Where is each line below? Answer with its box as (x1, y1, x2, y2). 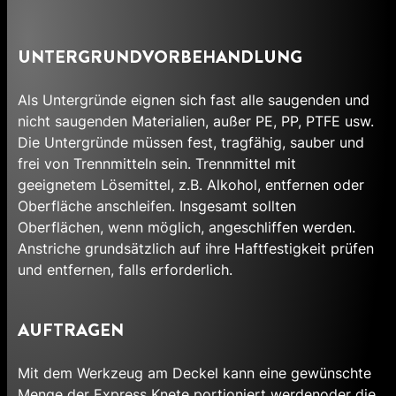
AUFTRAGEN (18, 317, 124, 344)
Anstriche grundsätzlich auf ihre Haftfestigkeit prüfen (18, 240, 374, 258)
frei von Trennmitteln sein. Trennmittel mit (18, 155, 296, 173)
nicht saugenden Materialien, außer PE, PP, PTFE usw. (18, 112, 374, 131)
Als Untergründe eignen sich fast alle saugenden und (18, 91, 369, 110)
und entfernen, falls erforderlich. (18, 261, 232, 279)
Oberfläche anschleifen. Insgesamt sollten (18, 197, 296, 216)
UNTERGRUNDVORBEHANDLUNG (18, 44, 302, 71)
